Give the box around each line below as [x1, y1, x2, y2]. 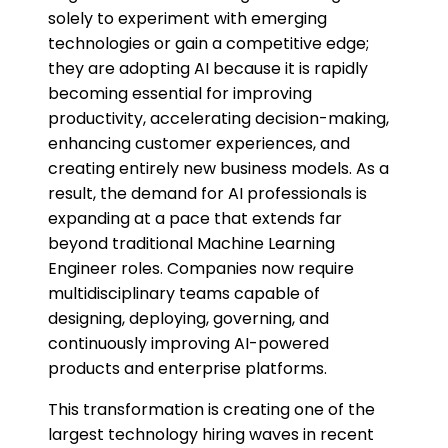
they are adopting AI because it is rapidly [48, 57, 368, 81]
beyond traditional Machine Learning [48, 232, 335, 256]
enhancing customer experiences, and [48, 132, 350, 156]
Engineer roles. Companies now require [48, 257, 354, 281]
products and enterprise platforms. [48, 357, 327, 381]
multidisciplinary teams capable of [48, 282, 320, 306]
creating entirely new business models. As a [48, 157, 389, 181]
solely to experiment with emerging [48, 7, 327, 31]
